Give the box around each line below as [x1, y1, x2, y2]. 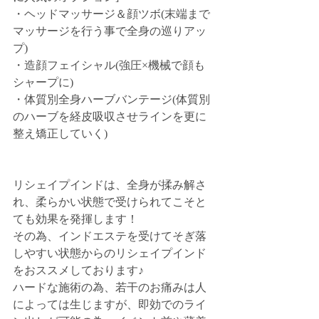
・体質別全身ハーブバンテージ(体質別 [13, 93, 210, 105]
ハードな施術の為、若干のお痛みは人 [13, 281, 206, 293]
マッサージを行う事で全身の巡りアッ [13, 25, 206, 37]
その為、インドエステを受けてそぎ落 [13, 230, 206, 242]
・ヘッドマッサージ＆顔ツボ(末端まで [13, 8, 210, 20]
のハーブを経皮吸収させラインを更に [13, 110, 206, 122]
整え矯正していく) [13, 127, 108, 140]
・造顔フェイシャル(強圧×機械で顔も [13, 59, 205, 71]
